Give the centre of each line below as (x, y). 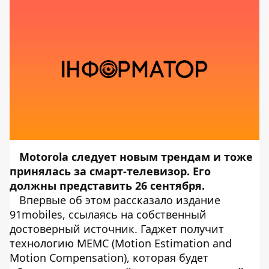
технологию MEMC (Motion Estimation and (121, 243)
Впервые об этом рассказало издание (120, 200)
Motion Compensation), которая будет (109, 258)
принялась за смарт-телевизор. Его (110, 171)
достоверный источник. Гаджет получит (117, 229)
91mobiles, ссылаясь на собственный (108, 214)
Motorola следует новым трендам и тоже (136, 157)
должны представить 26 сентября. (107, 186)
